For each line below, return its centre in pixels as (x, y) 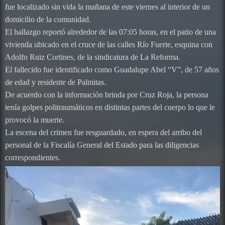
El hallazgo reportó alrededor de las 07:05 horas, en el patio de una (110, 32)
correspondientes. (33, 157)
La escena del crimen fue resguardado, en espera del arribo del (103, 132)
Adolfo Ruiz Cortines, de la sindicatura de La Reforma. (93, 57)
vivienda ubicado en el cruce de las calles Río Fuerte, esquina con (109, 44)
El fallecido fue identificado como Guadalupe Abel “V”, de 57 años (112, 69)
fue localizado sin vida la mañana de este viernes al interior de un (107, 7)
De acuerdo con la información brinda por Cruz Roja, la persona (107, 94)
